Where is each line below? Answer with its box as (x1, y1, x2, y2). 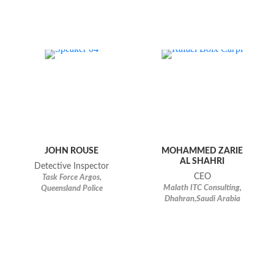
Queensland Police (40, 185, 103, 193)
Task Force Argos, (42, 174, 102, 182)
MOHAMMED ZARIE (161, 146, 243, 156)
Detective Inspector (34, 162, 109, 171)
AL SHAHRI (180, 157, 225, 166)
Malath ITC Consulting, (163, 184, 242, 193)
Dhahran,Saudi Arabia (164, 195, 240, 204)
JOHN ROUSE (45, 146, 99, 156)
